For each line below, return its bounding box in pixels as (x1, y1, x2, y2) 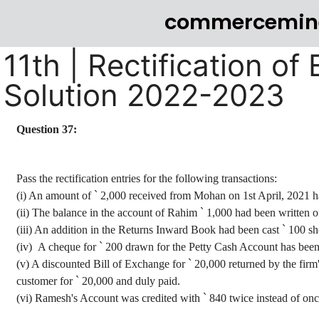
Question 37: (16, 123, 77, 135)
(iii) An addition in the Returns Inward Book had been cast (16, 224, 282, 236)
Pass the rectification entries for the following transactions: (16, 172, 277, 184)
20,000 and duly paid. (79, 275, 180, 287)
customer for (16, 275, 75, 287)
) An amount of (23, 189, 94, 202)
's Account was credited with (71, 292, 203, 304)
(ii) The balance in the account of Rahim (16, 206, 200, 219)
